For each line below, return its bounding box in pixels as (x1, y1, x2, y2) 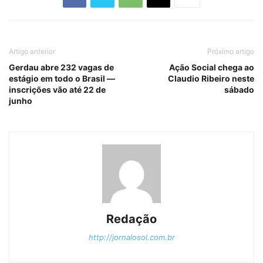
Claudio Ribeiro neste (168, 73, 254, 83)
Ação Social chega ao (169, 62, 254, 72)
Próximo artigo (207, 46, 254, 56)
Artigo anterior (9, 46, 55, 56)
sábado (224, 84, 254, 95)
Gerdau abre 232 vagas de (9, 62, 114, 72)
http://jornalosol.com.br (88, 232, 175, 242)
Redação (106, 211, 157, 226)
